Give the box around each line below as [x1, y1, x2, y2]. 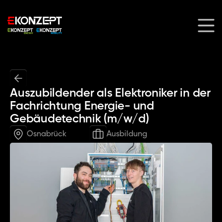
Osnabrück [27, 130, 66, 138]
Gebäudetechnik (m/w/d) [10, 113, 149, 125]
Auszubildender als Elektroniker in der [10, 87, 211, 99]
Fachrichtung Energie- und [10, 100, 154, 112]
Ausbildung [107, 130, 147, 138]
